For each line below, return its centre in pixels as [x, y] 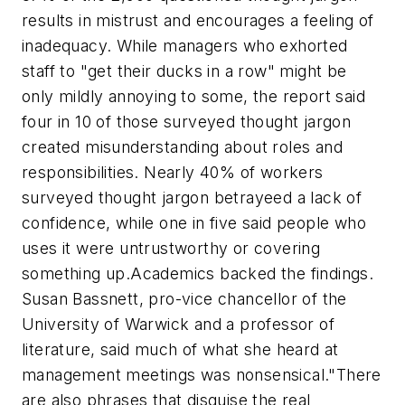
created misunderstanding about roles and [182, 147]
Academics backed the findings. [252, 273]
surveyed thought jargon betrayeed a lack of [192, 198]
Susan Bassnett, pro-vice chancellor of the [184, 299]
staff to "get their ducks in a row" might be [184, 71]
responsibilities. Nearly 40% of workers [173, 172]
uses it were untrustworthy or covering [171, 248]
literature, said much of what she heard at [180, 349]
